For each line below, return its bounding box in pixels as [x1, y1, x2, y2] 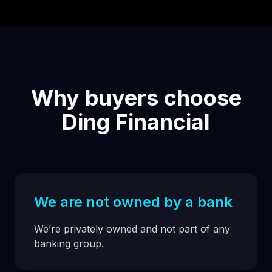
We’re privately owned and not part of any [34, 223, 230, 235]
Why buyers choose [30, 84, 242, 111]
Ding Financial [62, 109, 210, 135]
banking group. [34, 237, 104, 250]
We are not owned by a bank [34, 193, 233, 211]
